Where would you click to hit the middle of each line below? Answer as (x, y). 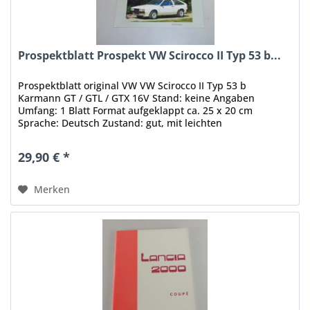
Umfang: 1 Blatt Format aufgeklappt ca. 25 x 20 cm (136, 111)
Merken (52, 190)
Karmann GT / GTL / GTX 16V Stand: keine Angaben (137, 98)
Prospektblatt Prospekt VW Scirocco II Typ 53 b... (150, 56)
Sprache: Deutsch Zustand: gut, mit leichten (120, 123)
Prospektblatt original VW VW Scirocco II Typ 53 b (133, 86)
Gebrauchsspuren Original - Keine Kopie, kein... (129, 136)
